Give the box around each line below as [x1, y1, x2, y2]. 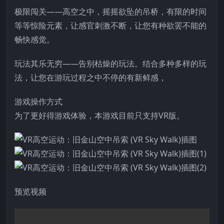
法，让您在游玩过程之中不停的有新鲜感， [14, 71, 166, 83]
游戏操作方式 [14, 95, 62, 107]
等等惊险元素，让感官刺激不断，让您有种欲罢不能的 [14, 19, 206, 31]
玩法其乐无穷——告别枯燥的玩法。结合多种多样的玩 [14, 57, 206, 69]
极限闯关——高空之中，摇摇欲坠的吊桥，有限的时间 [14, 5, 206, 17]
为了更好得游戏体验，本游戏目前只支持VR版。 [14, 109, 184, 121]
